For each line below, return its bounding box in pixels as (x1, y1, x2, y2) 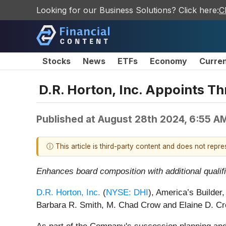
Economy (150, 56, 187, 66)
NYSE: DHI (106, 188, 148, 198)
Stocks (42, 56, 71, 66)
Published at (36, 112, 98, 125)
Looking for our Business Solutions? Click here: (36, 5, 219, 15)
